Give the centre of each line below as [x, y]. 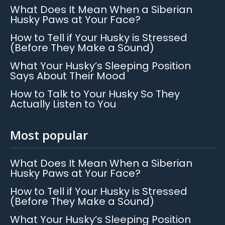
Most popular [49, 135]
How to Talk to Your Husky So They [95, 94]
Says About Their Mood [68, 76]
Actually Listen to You [63, 104]
